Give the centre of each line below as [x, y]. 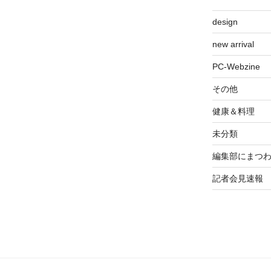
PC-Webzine [236, 66]
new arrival [233, 44]
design [225, 21]
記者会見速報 [237, 178]
